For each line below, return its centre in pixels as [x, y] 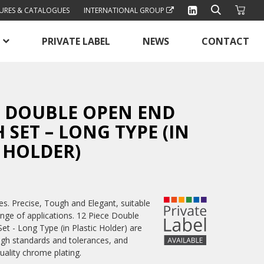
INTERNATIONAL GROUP [125, 10]
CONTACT [225, 41]
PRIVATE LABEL [76, 41]
